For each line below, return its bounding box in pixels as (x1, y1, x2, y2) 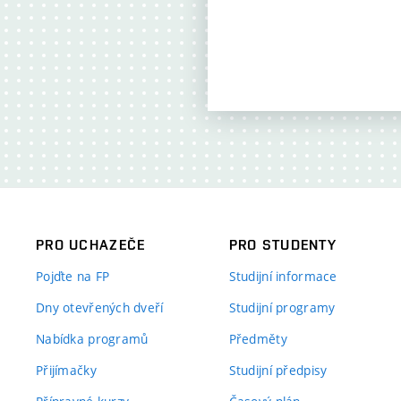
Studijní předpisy (228, 362, 328, 379)
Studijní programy (228, 299, 336, 316)
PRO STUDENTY (228, 236, 337, 253)
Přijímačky (36, 362, 97, 379)
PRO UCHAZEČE (36, 236, 146, 253)
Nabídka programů (36, 330, 149, 347)
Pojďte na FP (36, 268, 110, 285)
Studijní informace (228, 268, 337, 285)
